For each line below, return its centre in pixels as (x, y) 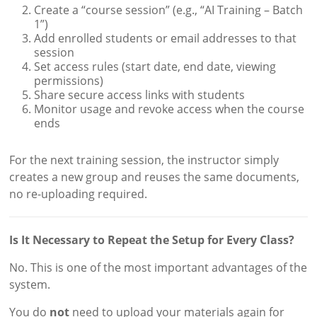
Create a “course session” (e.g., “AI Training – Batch (169, 10)
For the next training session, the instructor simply (144, 160)
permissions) (69, 80)
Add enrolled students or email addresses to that (166, 38)
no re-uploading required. (79, 194)
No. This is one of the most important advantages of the (158, 267)
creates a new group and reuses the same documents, (155, 177)
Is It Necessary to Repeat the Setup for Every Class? (152, 240)
